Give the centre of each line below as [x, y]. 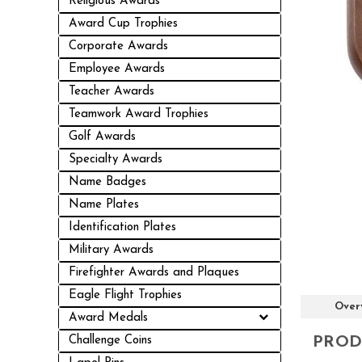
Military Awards [111, 250]
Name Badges [107, 182]
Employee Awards [117, 69]
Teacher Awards [112, 92]
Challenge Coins [110, 341]
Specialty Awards [116, 160]
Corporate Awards [118, 46]
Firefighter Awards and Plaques [154, 273]
